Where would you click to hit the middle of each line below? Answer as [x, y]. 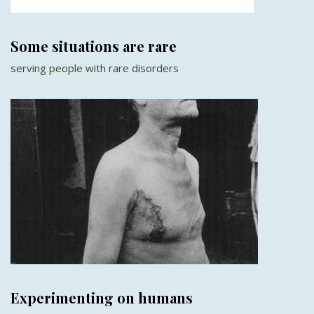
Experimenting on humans [102, 297]
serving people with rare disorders [95, 68]
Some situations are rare [94, 46]
